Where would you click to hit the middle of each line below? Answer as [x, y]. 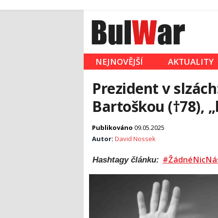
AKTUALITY [191, 62]
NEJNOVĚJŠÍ [119, 62]
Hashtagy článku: [127, 160]
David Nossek [135, 139]
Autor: [103, 139]
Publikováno [113, 128]
